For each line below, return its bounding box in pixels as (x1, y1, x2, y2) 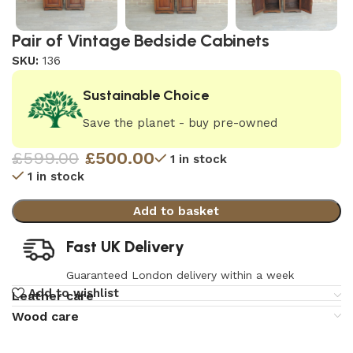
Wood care (12, 309, 79, 325)
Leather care (12, 288, 94, 304)
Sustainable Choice (83, 87, 209, 104)
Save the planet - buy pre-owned (83, 116, 277, 130)
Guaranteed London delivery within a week (65, 269, 294, 281)
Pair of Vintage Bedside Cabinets (12, 30, 269, 51)
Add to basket (133, 204, 220, 218)
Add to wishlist (28, 285, 119, 300)
